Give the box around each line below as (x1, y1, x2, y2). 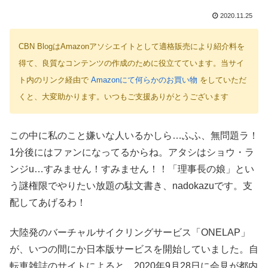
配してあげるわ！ (10, 197, 86, 208)
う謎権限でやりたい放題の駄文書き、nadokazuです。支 (10, 180, 252, 191)
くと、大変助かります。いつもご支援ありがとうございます (19, 92, 229, 102)
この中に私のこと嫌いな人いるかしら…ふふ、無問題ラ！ (10, 130, 258, 141)
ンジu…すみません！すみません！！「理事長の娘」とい (10, 163, 254, 174)
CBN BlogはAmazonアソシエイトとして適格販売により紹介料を (19, 42, 245, 51)
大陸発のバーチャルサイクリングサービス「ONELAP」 (10, 227, 250, 238)
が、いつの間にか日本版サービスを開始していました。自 (10, 244, 258, 255)
